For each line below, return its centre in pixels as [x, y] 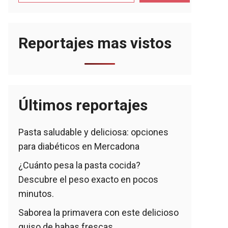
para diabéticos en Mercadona [79, 146]
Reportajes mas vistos [95, 43]
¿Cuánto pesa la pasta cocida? [79, 165]
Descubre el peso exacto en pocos [88, 179]
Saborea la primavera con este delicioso [98, 212]
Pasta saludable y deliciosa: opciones [93, 132]
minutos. [36, 194]
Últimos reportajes [83, 105]
